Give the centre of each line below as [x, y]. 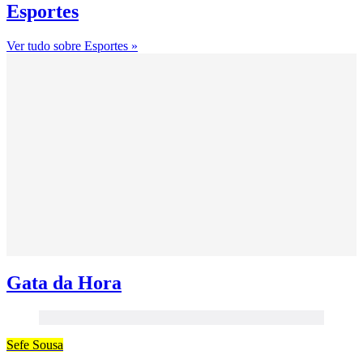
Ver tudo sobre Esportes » [72, 46]
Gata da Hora [64, 283]
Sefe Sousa [35, 345]
